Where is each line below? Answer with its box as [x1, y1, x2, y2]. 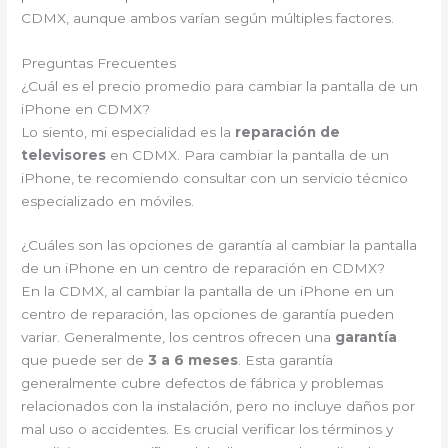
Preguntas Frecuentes [21, 54, 177, 71]
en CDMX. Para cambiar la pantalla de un [106, 146, 390, 163]
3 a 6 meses [148, 352, 239, 369]
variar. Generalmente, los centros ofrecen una [21, 329, 336, 346]
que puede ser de [21, 352, 149, 369]
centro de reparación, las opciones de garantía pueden [21, 306, 395, 323]
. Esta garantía [238, 352, 334, 369]
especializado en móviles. [21, 192, 195, 209]
